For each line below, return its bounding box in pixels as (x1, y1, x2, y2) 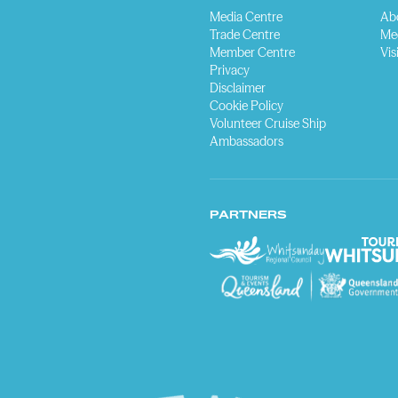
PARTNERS (210, 208, 287, 221)
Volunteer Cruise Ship (210, 115, 326, 131)
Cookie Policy (210, 98, 283, 114)
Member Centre (210, 44, 295, 60)
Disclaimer (210, 80, 266, 96)
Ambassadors (210, 133, 283, 149)
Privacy (210, 62, 250, 78)
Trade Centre (210, 27, 280, 43)
